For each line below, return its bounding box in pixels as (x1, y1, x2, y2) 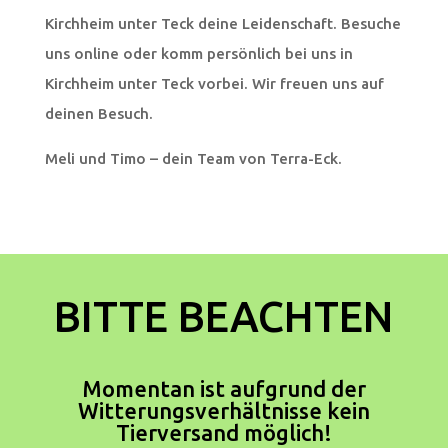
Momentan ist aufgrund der (81, 376, 366, 402)
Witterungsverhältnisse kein (77, 398, 370, 424)
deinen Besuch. (44, 105, 153, 123)
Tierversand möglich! (115, 420, 332, 446)
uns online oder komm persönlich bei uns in (44, 45, 353, 63)
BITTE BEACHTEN (54, 293, 394, 341)
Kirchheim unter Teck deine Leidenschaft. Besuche (44, 15, 401, 33)
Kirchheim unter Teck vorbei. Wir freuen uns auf (44, 75, 384, 93)
